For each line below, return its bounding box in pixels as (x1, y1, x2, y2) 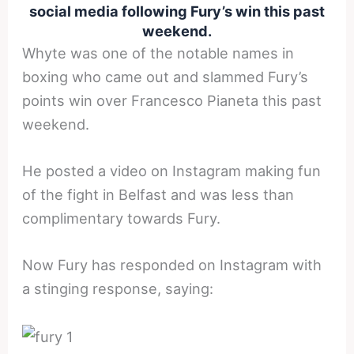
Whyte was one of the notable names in (22, 43, 295, 62)
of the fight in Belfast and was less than (22, 185, 295, 203)
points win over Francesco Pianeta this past (22, 91, 322, 109)
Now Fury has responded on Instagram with (22, 255, 322, 273)
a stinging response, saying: (22, 279, 214, 297)
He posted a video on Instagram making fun (22, 161, 322, 179)
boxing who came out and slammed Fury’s (22, 67, 309, 85)
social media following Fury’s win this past (29, 2, 325, 20)
